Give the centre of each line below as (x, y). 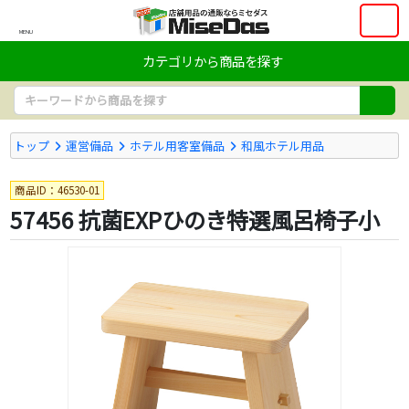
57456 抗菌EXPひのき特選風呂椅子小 (194, 220)
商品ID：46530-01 (57, 189)
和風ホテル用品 (283, 145)
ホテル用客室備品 (178, 145)
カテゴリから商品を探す (213, 60)
